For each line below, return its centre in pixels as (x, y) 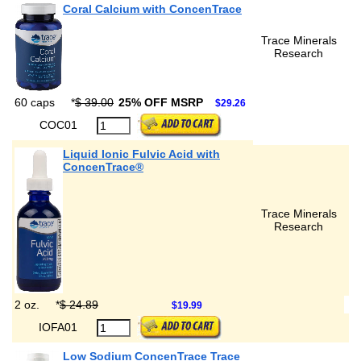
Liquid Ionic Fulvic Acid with (141, 154)
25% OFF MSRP (162, 102)
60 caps (36, 102)
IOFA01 (68, 327)
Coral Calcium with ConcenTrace (152, 9)
